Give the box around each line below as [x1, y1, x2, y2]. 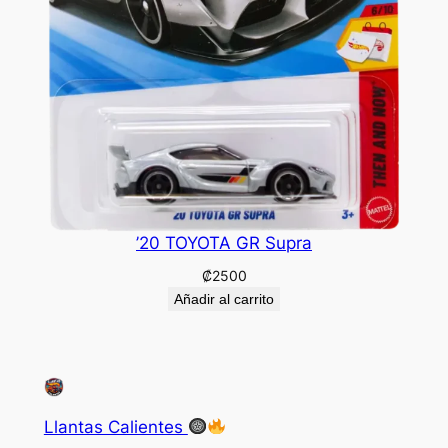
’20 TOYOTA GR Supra [136, 233, 312, 254]
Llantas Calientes [43, 416, 188, 437]
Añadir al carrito [174, 291, 274, 308]
